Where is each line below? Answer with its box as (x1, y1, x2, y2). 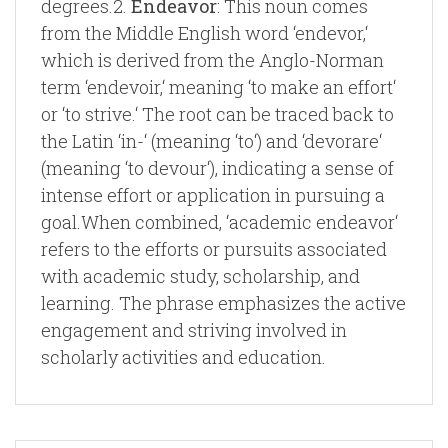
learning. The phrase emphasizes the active (41, 291, 406, 315)
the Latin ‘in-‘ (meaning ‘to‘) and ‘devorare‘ (41, 129, 382, 153)
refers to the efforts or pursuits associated (41, 237, 387, 261)
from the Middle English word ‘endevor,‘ (41, 21, 368, 45)
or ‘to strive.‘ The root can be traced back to (41, 102, 394, 126)
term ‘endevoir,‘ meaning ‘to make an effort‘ (41, 75, 396, 99)
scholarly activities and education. (41, 345, 326, 369)
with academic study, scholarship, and (41, 264, 360, 288)
